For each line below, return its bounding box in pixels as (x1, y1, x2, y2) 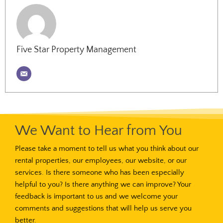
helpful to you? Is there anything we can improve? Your (15, 180, 191, 189)
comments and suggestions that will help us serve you (15, 204, 192, 213)
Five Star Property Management (16, 44, 136, 55)
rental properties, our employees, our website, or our (15, 156, 187, 165)
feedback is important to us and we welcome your (15, 192, 178, 201)
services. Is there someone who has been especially (15, 168, 184, 177)
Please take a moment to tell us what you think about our (15, 144, 199, 153)
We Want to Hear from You (15, 122, 182, 139)
